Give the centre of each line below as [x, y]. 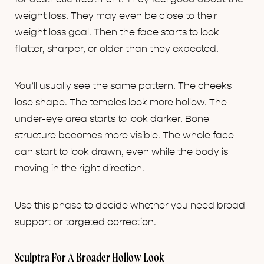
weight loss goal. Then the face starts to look [117, 33]
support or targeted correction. [85, 222]
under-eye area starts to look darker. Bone [112, 119]
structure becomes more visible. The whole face [124, 136]
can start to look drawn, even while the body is [121, 152]
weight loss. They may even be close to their [116, 16]
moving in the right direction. [80, 169]
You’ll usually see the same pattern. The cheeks [123, 86]
